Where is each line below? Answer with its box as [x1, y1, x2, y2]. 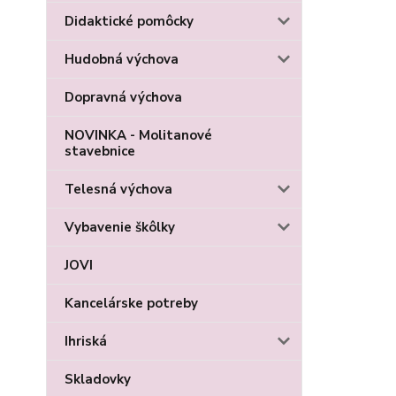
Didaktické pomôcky [65, 12, 194, 30]
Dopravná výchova [65, 88, 182, 106]
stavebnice [65, 142, 135, 160]
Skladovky [65, 370, 131, 388]
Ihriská [65, 332, 107, 350]
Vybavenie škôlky [65, 218, 175, 236]
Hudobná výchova [65, 50, 179, 68]
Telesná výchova [65, 180, 172, 198]
